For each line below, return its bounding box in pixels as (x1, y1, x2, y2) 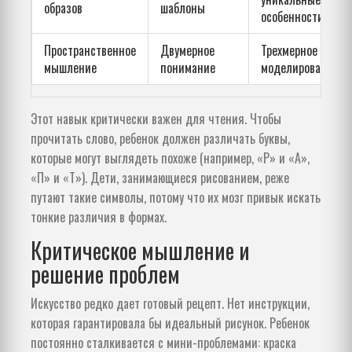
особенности (261, 7, 324, 27)
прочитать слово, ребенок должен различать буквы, (31, 129, 290, 148)
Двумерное (160, 41, 214, 60)
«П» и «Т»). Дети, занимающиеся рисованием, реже (31, 168, 289, 188)
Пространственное (44, 41, 136, 60)
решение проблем (31, 258, 180, 291)
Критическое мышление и (31, 234, 250, 267)
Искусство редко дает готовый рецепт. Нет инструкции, (31, 294, 310, 313)
